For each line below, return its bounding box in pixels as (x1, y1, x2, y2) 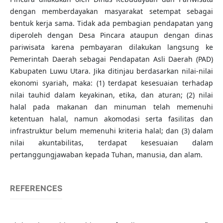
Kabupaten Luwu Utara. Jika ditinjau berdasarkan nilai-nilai (9, 66, 214, 76)
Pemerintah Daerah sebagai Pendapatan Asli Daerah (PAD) (9, 54, 214, 64)
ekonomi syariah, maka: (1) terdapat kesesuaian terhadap (9, 78, 214, 88)
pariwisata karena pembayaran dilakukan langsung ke (9, 42, 214, 52)
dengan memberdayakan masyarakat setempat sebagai (9, 6, 214, 16)
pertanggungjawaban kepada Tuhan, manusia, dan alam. (9, 150, 203, 160)
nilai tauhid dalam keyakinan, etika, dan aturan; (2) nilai (9, 90, 214, 100)
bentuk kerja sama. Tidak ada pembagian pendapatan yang (9, 18, 214, 28)
